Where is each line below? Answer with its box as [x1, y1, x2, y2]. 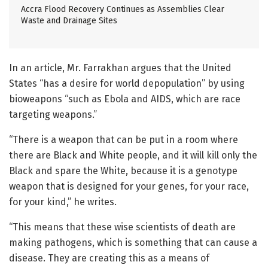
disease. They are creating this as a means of [9, 252, 209, 264]
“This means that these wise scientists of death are [9, 221, 236, 233]
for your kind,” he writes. [9, 196, 117, 208]
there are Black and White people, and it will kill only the [9, 150, 257, 162]
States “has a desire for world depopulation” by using [9, 78, 245, 90]
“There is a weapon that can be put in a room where [9, 134, 238, 146]
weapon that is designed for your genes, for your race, [9, 181, 249, 193]
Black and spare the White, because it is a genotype [9, 165, 237, 177]
